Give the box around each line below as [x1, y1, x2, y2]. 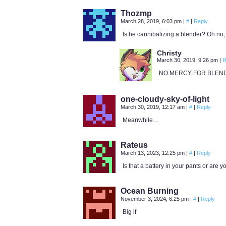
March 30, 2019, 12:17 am [121, 104, 186, 110]
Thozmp [121, 9, 152, 18]
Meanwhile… [123, 117, 159, 124]
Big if [123, 208, 136, 215]
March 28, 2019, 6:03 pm [121, 18, 183, 24]
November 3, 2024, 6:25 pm [121, 196, 190, 202]
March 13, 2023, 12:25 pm [121, 150, 186, 156]
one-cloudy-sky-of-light [121, 95, 209, 103]
